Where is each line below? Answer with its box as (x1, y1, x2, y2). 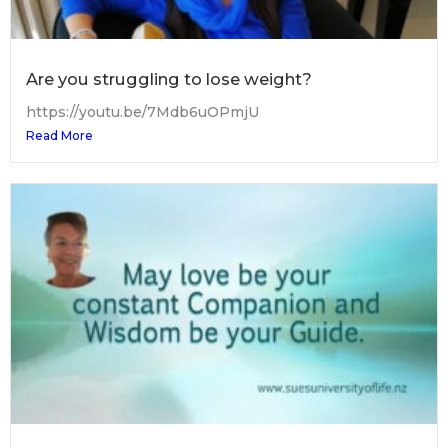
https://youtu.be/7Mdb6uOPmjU (26, 102, 259, 121)
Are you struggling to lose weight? (26, 68, 312, 89)
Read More (26, 127, 93, 143)
